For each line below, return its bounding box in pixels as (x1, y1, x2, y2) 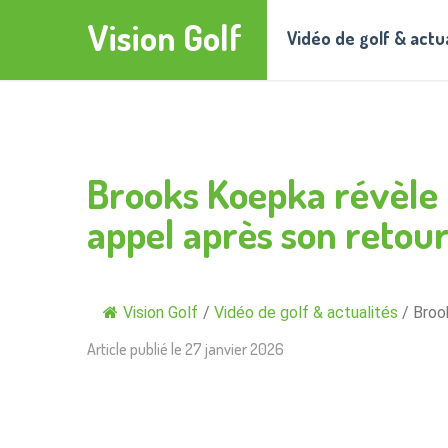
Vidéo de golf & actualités (214, 303, 398, 322)
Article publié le (87, 339, 185, 359)
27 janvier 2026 (185, 339, 284, 359)
